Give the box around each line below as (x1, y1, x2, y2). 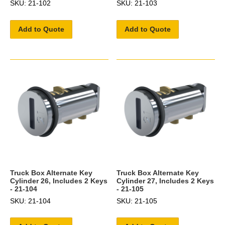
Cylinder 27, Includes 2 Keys (117, 177, 214, 185)
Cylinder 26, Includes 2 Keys (10, 177, 107, 185)
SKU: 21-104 (10, 197, 51, 205)
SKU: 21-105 (117, 197, 158, 205)
